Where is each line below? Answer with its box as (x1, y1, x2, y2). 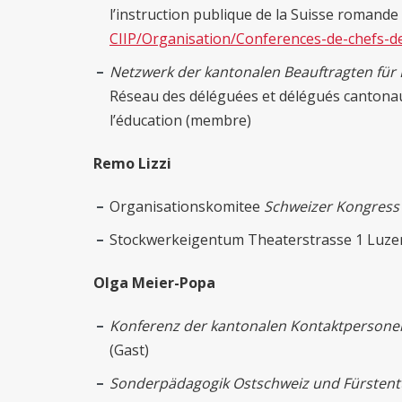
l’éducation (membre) (109, 110, 251, 131)
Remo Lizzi (93, 153, 171, 174)
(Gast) (109, 340, 153, 361)
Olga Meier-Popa (93, 273, 215, 293)
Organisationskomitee (109, 197, 264, 217)
